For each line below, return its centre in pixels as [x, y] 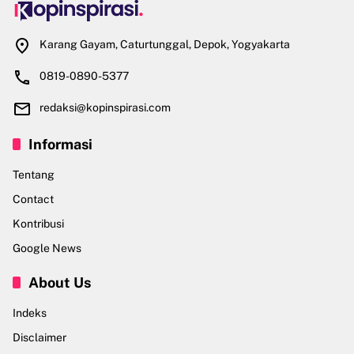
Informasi [60, 145]
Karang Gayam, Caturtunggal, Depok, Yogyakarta [165, 45]
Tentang [34, 175]
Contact [33, 200]
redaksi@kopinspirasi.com [105, 108]
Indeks [30, 313]
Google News [47, 249]
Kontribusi [38, 224]
